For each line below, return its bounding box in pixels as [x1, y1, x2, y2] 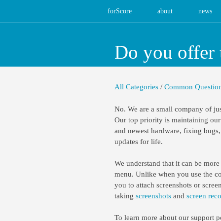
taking [114, 192, 136, 200]
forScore [108, 7, 132, 15]
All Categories [114, 83, 158, 91]
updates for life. [114, 138, 163, 146]
